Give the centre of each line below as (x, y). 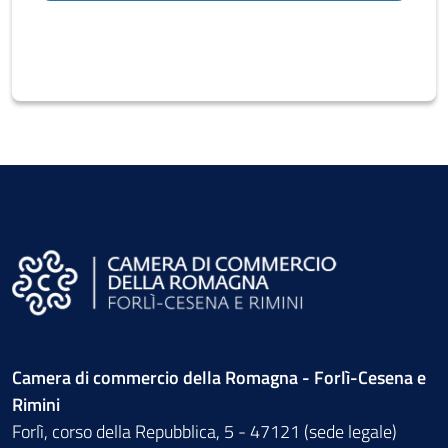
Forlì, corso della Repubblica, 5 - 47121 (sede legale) (204, 431)
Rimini (36, 404)
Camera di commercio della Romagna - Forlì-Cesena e (219, 377)
